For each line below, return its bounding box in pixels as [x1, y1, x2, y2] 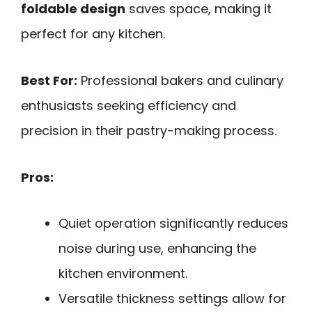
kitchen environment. [58, 265, 187, 283]
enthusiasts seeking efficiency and [21, 96, 236, 114]
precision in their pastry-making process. [21, 121, 276, 139]
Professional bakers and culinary [77, 71, 283, 89]
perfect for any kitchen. [21, 25, 165, 43]
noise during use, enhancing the [58, 240, 256, 258]
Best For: [21, 71, 77, 89]
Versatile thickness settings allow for [58, 290, 286, 308]
